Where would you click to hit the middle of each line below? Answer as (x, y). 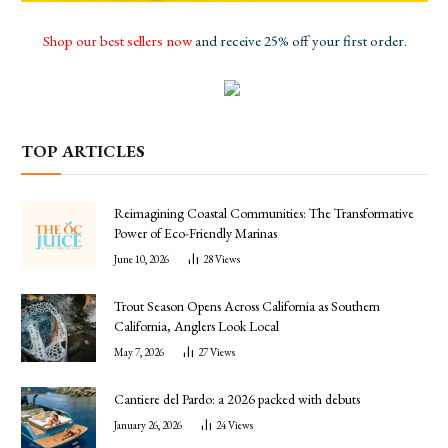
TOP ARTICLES (83, 150)
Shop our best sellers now (117, 40)
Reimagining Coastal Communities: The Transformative (264, 212)
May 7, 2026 (139, 351)
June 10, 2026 (141, 258)
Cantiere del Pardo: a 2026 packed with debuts (237, 398)
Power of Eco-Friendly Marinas (195, 232)
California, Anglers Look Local (196, 325)
